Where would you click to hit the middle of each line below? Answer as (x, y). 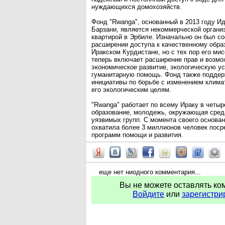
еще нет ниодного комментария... (150, 172)
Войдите (148, 194)
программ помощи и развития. (137, 135)
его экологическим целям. (131, 90)
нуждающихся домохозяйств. (137, 7)
